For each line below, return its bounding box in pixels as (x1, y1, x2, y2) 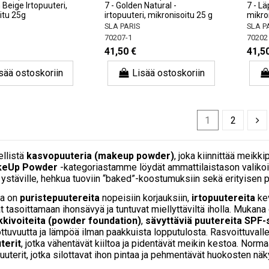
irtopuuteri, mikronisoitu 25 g (104, 10, 213, 20)
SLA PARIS (104, 22, 141, 31)
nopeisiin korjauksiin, (100, 192, 192, 204)
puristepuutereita (20, 192, 100, 204)
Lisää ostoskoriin (132, 67, 205, 79)
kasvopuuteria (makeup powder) (26, 150, 174, 162)
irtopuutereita (192, 192, 255, 204)
